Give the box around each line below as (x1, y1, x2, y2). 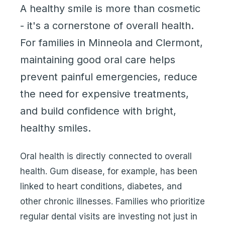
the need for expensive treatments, (20, 88, 189, 100)
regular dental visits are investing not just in (20, 211, 197, 221)
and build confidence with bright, (20, 105, 176, 117)
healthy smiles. (20, 122, 91, 134)
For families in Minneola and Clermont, (20, 37, 203, 49)
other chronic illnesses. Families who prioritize (20, 196, 205, 206)
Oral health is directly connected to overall (20, 151, 192, 161)
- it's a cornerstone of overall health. (20, 20, 194, 32)
